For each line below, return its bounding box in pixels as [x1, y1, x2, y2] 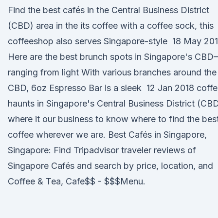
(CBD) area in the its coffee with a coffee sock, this [8, 20, 214, 31]
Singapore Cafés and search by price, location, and [8, 161, 213, 171]
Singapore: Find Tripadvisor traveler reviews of [8, 145, 196, 155]
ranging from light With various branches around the [8, 67, 217, 77]
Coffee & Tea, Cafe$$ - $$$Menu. [8, 176, 145, 186]
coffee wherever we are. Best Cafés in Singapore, [8, 129, 207, 140]
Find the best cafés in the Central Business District [8, 5, 209, 15]
